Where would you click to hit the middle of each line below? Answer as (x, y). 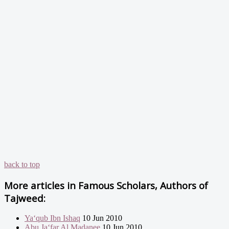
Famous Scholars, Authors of (142, 185)
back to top (22, 164)
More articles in (40, 185)
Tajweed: (25, 198)
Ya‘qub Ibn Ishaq (52, 218)
